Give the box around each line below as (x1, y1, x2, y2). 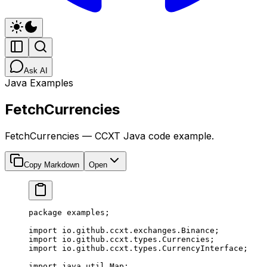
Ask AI (24, 66, 48, 75)
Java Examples (5, 77, 73, 89)
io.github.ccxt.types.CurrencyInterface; (57, 243, 248, 253)
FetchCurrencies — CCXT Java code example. (5, 129, 214, 142)
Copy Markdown (24, 160, 79, 169)
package (29, 207, 62, 217)
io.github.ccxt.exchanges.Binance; (57, 225, 219, 235)
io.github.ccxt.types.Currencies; (57, 234, 215, 244)
